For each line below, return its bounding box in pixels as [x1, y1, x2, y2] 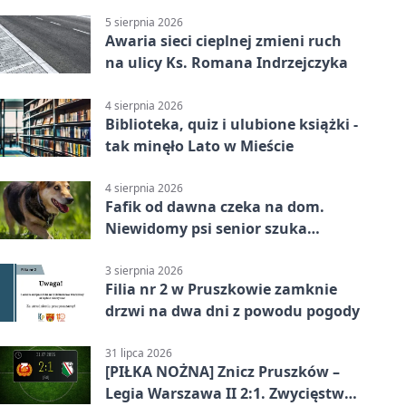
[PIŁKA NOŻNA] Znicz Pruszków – [105, 362, 340, 382]
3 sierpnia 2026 [105, 262, 183, 278]
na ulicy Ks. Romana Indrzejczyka [105, 53, 348, 73]
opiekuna [105, 239, 174, 260]
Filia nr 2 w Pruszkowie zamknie [105, 278, 337, 299]
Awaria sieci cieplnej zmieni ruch [105, 31, 342, 52]
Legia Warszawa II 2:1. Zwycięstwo [105, 383, 353, 404]
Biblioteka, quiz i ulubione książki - [105, 113, 358, 134]
